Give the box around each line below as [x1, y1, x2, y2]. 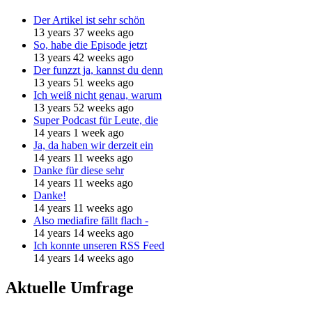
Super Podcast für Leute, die [33, 114, 158, 126]
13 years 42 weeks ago [33, 51, 134, 63]
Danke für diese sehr [33, 164, 124, 176]
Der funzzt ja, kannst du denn [33, 63, 163, 76]
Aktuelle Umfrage [6, 278, 134, 297]
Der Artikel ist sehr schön [33, 13, 145, 26]
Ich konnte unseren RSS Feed [33, 239, 164, 251]
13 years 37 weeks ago [33, 26, 134, 38]
